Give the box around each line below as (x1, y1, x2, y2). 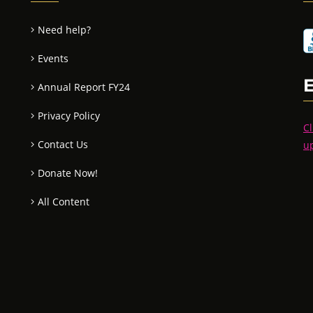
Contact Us (38, 138, 88, 151)
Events (38, 52, 68, 65)
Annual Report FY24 (38, 80, 130, 94)
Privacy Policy (38, 109, 100, 122)
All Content (38, 195, 89, 208)
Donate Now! (38, 166, 98, 180)
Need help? (38, 23, 91, 36)
